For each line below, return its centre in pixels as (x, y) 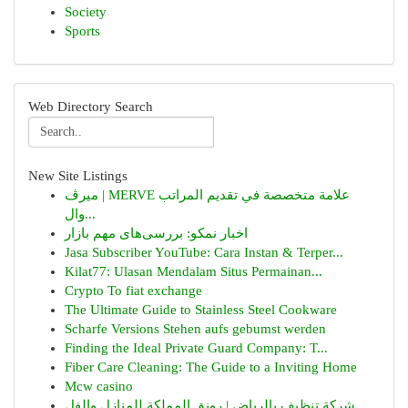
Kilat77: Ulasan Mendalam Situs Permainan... (194, 271)
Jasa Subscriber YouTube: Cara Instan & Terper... (204, 252)
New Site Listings (78, 176)
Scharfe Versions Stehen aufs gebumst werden (195, 329)
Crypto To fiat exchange (133, 291)
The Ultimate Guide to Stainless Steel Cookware (201, 310)
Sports (82, 31)
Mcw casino (99, 386)
